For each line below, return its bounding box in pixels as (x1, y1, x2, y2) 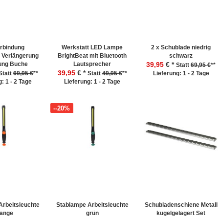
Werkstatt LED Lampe (62, 44, 123, 51)
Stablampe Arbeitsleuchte (56, 201, 129, 208)
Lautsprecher (73, 61, 111, 67)
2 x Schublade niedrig (151, 44, 211, 51)
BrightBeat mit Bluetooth (58, 52, 127, 59)
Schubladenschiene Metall (144, 201, 218, 208)
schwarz (169, 52, 193, 59)
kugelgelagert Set (156, 210, 206, 217)
